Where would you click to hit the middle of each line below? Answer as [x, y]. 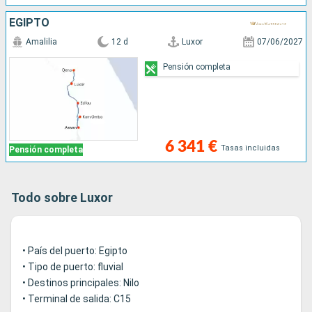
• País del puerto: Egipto [75, 251]
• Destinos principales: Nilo [81, 283]
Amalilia [41, 42]
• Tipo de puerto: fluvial [73, 267]
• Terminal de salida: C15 [77, 299]
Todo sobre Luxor [62, 198]
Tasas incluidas [250, 148]
